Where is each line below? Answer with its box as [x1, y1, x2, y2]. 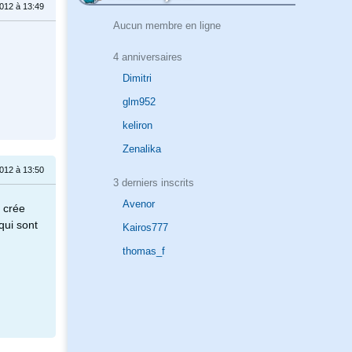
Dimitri [123, 72, 152, 85]
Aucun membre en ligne [112, 19, 221, 31]
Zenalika [123, 143, 161, 156]
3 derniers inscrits [112, 176, 194, 189]
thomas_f [123, 245, 165, 258]
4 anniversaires [112, 50, 182, 63]
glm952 [123, 96, 156, 108]
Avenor [123, 198, 155, 211]
